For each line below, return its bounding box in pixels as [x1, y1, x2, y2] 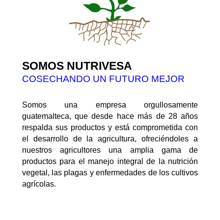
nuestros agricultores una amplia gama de [22, 146, 198, 155]
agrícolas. [22, 180, 56, 189]
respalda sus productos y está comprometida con [22, 123, 198, 132]
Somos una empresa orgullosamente [22, 101, 198, 110]
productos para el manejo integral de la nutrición [22, 157, 198, 166]
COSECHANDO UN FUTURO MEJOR [22, 74, 185, 84]
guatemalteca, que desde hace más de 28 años [22, 112, 198, 121]
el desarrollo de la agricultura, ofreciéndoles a [22, 135, 198, 143]
